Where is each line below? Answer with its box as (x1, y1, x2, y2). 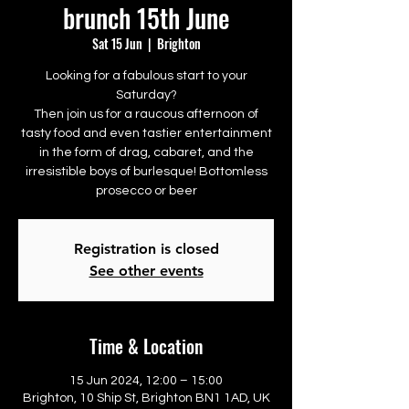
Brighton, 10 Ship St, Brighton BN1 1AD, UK (22, 392, 270, 404)
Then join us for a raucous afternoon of (34, 108, 258, 121)
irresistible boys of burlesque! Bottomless (25, 165, 267, 178)
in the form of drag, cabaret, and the (38, 146, 254, 159)
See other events (89, 262, 204, 279)
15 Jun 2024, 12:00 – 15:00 (69, 374, 223, 387)
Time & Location (89, 332, 203, 360)
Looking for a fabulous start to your (45, 69, 247, 82)
